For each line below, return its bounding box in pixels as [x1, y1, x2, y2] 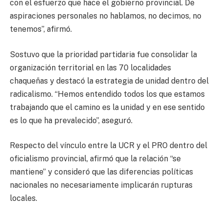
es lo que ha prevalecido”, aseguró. [10, 115, 132, 125]
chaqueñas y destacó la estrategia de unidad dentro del [10, 76, 209, 86]
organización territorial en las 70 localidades [10, 63, 171, 72]
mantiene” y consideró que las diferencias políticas [10, 167, 193, 177]
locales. [10, 194, 37, 203]
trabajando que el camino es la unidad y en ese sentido [10, 102, 205, 112]
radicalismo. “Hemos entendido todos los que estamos [10, 89, 205, 99]
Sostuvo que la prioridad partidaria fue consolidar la [10, 49, 197, 59]
